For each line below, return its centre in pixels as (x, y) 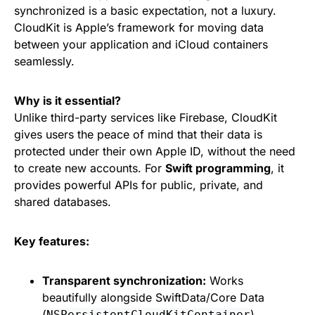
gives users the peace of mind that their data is (138, 134)
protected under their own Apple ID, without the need (155, 151)
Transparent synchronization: (124, 281)
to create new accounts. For (90, 168)
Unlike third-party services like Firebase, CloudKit (146, 117)
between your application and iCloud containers (141, 44)
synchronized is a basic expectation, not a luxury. (145, 11)
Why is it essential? (67, 101)
